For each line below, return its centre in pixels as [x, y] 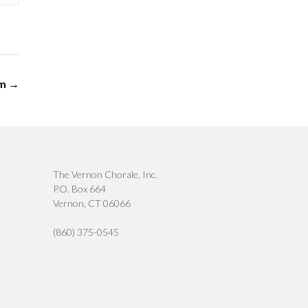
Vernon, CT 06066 [92, 203]
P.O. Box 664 [80, 188]
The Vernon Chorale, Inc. [106, 174]
